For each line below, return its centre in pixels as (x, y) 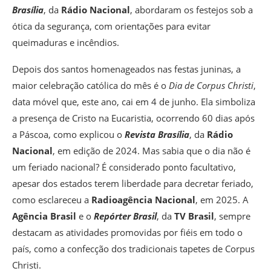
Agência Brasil (44, 216)
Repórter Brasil (125, 216)
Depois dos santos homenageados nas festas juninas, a (126, 69)
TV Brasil (194, 216)
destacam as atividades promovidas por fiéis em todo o (127, 233)
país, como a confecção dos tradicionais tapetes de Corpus (133, 249)
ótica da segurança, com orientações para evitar (111, 26)
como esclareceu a (52, 200)
